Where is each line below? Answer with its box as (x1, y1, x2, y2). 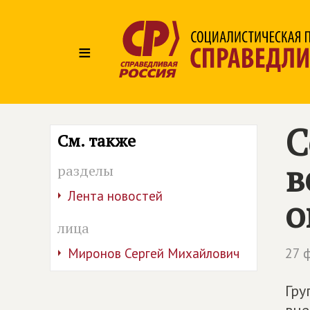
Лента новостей (68, 188, 163, 204)
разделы (57, 161, 113, 180)
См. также (57, 129, 136, 152)
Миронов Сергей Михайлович (68, 245, 239, 262)
